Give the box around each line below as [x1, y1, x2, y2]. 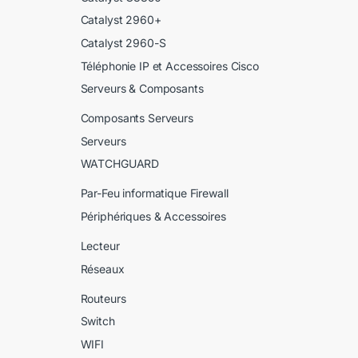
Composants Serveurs [80, 111, 193, 125]
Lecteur [80, 239, 120, 253]
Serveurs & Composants [80, 82, 204, 96]
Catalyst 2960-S [80, 36, 166, 50]
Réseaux [80, 261, 125, 276]
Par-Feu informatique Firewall [80, 186, 229, 201]
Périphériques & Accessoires [80, 209, 226, 224]
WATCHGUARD [80, 157, 160, 171]
